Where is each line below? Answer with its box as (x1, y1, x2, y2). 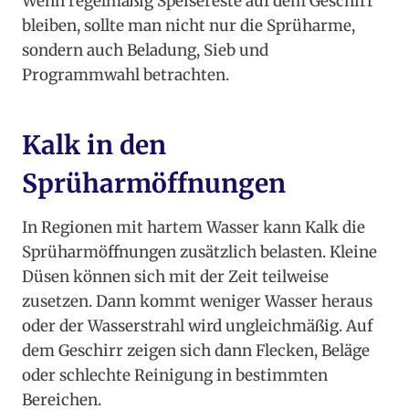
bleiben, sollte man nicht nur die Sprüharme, (22, 16, 355, 37)
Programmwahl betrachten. (22, 65, 229, 86)
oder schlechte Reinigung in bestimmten (22, 365, 328, 386)
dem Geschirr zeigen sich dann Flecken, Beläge (22, 341, 370, 362)
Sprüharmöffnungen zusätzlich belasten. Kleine (22, 242, 377, 263)
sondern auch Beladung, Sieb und (22, 40, 268, 61)
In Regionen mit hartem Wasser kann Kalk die (22, 217, 365, 238)
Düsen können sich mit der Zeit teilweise (22, 267, 329, 288)
